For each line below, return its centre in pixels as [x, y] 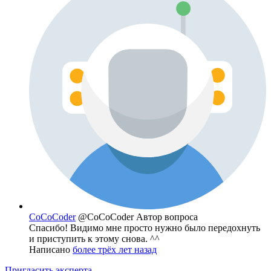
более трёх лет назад [115, 249]
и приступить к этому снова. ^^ [94, 238]
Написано [51, 249]
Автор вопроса [167, 217]
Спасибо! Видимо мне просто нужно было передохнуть [145, 227]
